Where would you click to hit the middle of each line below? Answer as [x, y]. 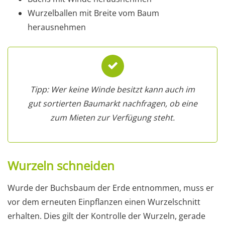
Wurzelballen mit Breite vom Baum [93, 13]
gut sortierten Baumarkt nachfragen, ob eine [113, 103]
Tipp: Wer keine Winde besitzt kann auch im [113, 89]
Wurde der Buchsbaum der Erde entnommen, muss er [111, 188]
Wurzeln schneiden [61, 165]
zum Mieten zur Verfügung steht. [113, 117]
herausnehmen [57, 27]
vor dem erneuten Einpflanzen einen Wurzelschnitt [104, 202]
